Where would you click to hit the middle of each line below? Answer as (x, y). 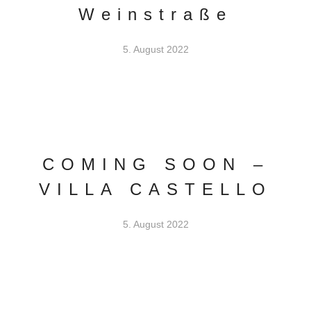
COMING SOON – (155, 164)
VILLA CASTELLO (155, 189)
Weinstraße (155, 14)
